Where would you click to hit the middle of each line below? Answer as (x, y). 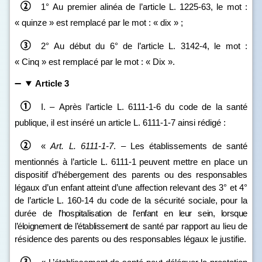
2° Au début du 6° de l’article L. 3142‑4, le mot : (144, 46)
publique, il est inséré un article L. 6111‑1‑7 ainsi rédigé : (120, 123)
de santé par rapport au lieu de (188, 226)
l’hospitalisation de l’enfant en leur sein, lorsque (153, 213)
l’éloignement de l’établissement (72, 226)
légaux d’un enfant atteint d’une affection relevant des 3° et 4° (131, 187)
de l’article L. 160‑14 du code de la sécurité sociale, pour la (131, 200)
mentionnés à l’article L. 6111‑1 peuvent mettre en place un (131, 162)
